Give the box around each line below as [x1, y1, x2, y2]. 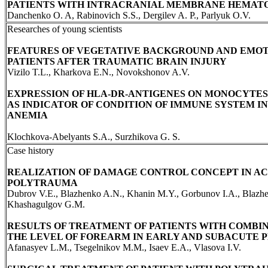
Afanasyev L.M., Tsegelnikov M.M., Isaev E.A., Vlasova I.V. [7, 242, 241, 252]
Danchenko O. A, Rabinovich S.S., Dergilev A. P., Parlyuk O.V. [7, 10, 251, 20]
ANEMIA [7, 109, 48, 120]
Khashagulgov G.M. [7, 199, 85, 209]
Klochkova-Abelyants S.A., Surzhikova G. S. [7, 131, 180, 142]
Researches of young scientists [7, 23, 122, 34]
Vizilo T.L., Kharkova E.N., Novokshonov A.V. [7, 66, 190, 77]
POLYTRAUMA [7, 177, 78, 188]
